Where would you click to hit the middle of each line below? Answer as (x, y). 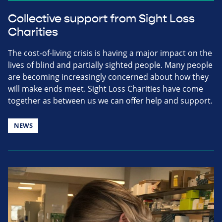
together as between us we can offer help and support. (110, 101)
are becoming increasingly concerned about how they (108, 77)
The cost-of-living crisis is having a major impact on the (110, 53)
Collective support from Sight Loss (101, 19)
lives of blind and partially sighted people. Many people (110, 65)
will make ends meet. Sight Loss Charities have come (106, 89)
